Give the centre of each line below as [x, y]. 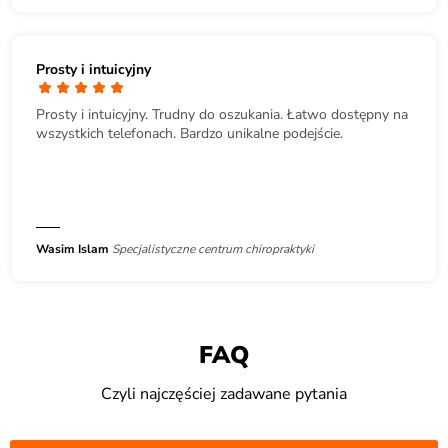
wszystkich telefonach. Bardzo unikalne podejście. [189, 134]
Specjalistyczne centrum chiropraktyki [213, 249]
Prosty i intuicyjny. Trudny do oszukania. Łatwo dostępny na [222, 115]
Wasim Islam [72, 249]
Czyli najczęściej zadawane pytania [224, 394]
